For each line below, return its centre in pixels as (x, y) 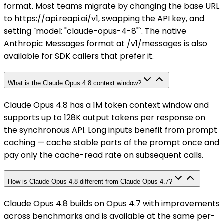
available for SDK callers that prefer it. (79, 56)
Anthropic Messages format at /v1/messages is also (106, 44)
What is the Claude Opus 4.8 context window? (75, 83)
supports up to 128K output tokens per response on (105, 117)
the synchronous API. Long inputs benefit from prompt (111, 130)
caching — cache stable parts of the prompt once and (112, 142)
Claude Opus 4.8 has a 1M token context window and (106, 105)
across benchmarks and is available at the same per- (110, 216)
